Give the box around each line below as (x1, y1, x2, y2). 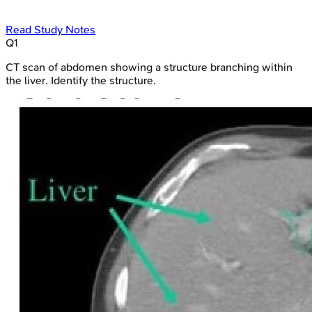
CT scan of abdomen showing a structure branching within (6, 60, 292, 74)
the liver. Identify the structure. (6, 73, 156, 87)
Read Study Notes (6, 22, 95, 36)
